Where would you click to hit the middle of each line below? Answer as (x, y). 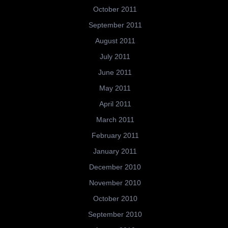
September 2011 (115, 25)
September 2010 (115, 215)
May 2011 (115, 88)
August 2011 (115, 41)
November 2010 (115, 183)
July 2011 (115, 57)
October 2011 (115, 9)
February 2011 (115, 136)
